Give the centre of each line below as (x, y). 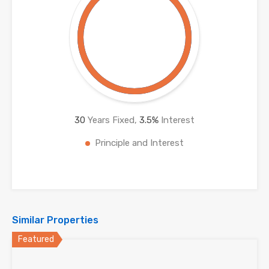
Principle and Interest (139, 143)
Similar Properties (55, 220)
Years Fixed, (112, 120)
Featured (36, 240)
